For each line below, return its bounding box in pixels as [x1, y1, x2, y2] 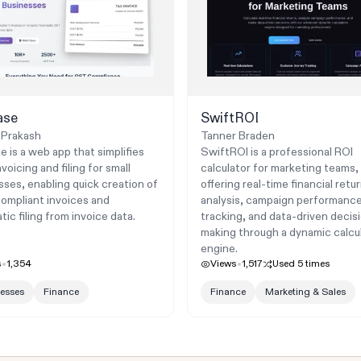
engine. [200, 242, 238, 256]
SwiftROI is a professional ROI [200, 145, 353, 160]
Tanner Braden [200, 129, 275, 143]
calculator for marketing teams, [200, 161, 359, 176]
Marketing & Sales [264, 286, 346, 299]
